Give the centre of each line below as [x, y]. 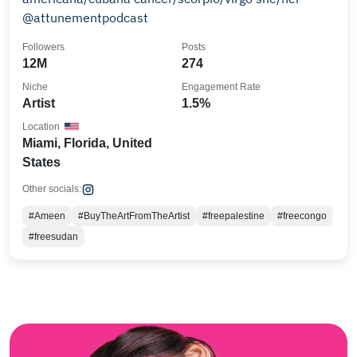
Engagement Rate [221, 87]
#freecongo [302, 216]
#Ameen [47, 216]
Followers [43, 47]
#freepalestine [233, 216]
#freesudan [53, 237]
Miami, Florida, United [87, 143]
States [41, 162]
